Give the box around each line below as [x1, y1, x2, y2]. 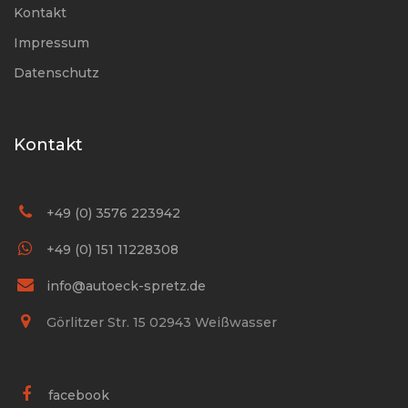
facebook [48, 386, 109, 403]
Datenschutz [14, 64, 99, 81]
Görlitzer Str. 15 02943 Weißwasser [46, 313, 277, 331]
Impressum [14, 34, 89, 51]
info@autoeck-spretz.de [46, 277, 206, 294]
